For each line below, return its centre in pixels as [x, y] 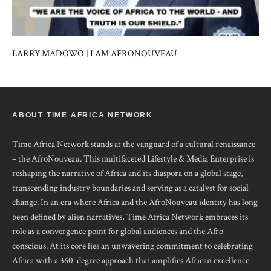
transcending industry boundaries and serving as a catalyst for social [130, 188]
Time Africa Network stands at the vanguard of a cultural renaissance [134, 145]
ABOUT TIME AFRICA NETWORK [83, 115]
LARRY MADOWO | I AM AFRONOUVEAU [95, 54]
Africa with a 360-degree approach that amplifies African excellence [131, 261]
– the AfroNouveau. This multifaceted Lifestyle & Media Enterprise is [133, 159]
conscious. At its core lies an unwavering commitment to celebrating [132, 246]
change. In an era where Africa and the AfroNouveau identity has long [135, 203]
